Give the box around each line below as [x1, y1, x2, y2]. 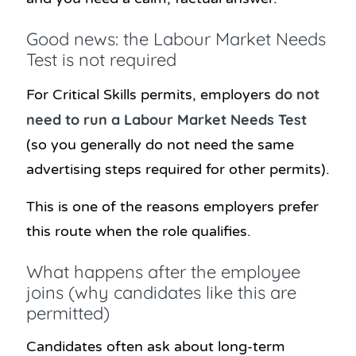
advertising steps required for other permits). [26, 160, 330, 178]
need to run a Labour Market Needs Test [26, 110, 307, 129]
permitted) [26, 301, 110, 324]
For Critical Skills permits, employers [26, 85, 275, 103]
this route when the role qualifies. [26, 222, 251, 240]
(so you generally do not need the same [26, 135, 294, 153]
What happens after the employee [26, 260, 300, 283]
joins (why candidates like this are [26, 281, 296, 304]
